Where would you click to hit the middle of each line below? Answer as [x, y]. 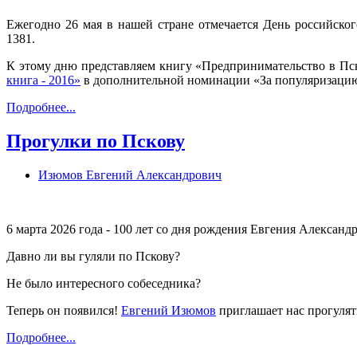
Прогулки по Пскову [96, 141]
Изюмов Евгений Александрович [130, 175]
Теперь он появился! [64, 310]
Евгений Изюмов [169, 310]
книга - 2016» [43, 80]
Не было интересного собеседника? [104, 283]
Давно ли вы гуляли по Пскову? [93, 256]
